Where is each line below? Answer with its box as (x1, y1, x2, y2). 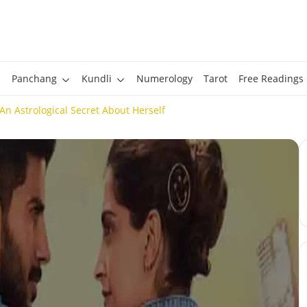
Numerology (136, 72, 193, 85)
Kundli (81, 72, 112, 85)
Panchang (11, 72, 57, 85)
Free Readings (238, 72, 304, 85)
